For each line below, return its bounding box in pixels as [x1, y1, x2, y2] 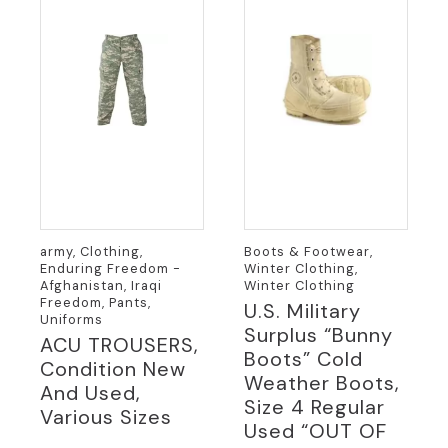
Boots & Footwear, [244, 243, 373, 261]
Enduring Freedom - [40, 260, 181, 278]
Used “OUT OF [244, 418, 387, 444]
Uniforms [40, 311, 103, 329]
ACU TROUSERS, [40, 332, 199, 358]
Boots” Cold [244, 346, 363, 372]
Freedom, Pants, [40, 294, 151, 312]
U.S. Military [244, 298, 361, 324]
